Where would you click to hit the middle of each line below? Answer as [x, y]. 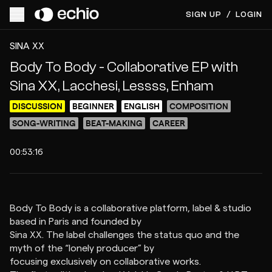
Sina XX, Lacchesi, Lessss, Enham [112, 86]
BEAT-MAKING [114, 123]
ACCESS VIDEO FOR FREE [143, 30]
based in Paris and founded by [76, 222]
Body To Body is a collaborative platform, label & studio [131, 208]
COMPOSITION [199, 106]
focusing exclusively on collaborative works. [105, 262]
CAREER [169, 123]
